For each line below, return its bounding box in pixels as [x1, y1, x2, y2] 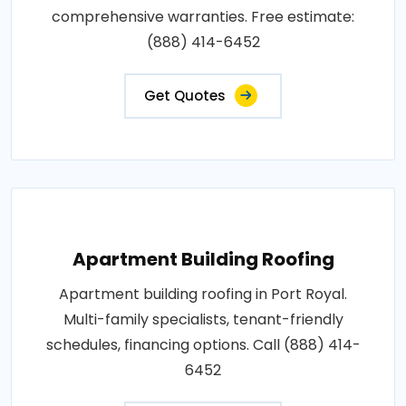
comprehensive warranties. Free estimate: [52, 5, 354, 27]
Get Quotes [144, 85, 226, 105]
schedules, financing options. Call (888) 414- [45, 333, 361, 355]
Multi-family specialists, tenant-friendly [63, 308, 343, 330]
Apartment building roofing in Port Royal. [59, 283, 347, 304]
